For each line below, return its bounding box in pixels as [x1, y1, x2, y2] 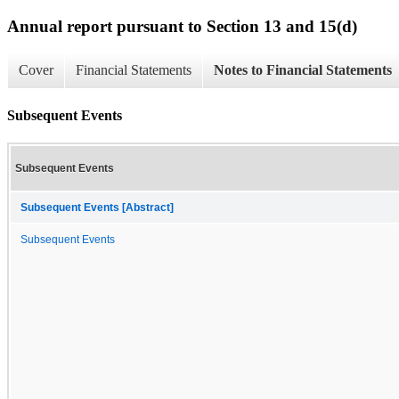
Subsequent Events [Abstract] [20, 201, 174, 213]
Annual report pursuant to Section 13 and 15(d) [7, 16, 357, 36]
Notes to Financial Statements [214, 62, 392, 78]
